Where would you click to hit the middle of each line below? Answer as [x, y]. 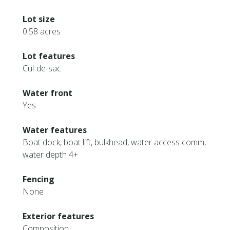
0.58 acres [42, 31]
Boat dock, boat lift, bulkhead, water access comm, [114, 142]
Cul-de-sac [42, 68]
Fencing [39, 179]
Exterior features [59, 216]
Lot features [49, 56]
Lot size [39, 19]
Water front [48, 93]
